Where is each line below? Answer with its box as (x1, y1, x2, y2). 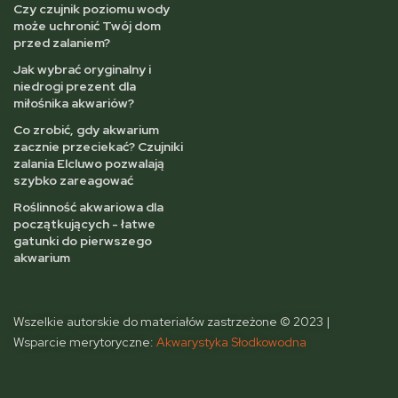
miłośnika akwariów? (13, 94, 134, 111)
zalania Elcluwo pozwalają (13, 155, 164, 171)
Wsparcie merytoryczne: (13, 333, 156, 350)
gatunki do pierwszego (13, 232, 152, 249)
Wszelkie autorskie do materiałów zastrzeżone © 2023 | (13, 313, 330, 330)
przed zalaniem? (13, 34, 110, 51)
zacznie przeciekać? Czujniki (13, 138, 183, 155)
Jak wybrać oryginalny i (13, 60, 151, 77)
